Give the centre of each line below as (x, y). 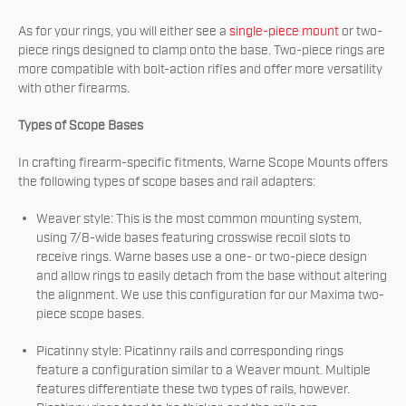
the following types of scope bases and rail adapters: (167, 182)
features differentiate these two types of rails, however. (193, 390)
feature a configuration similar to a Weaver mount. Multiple (203, 371)
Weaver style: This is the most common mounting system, (199, 219)
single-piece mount (284, 32)
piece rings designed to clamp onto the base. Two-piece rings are (202, 51)
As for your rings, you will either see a (124, 32)
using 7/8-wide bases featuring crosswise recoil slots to (193, 238)
